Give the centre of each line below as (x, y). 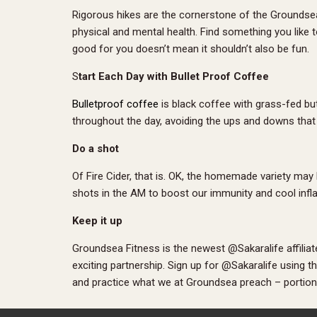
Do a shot (96, 149)
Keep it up (97, 221)
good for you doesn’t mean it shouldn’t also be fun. (191, 49)
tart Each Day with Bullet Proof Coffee (174, 76)
